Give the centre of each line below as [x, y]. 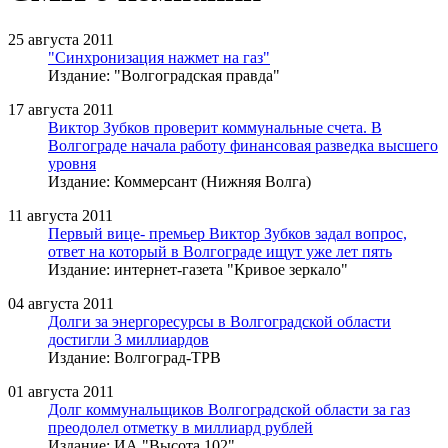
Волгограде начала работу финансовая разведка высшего [243, 145]
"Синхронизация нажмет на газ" [159, 57]
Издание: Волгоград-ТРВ [134, 357]
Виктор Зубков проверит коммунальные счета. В [215, 127]
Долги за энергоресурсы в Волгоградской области [219, 321]
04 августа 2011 [61, 303]
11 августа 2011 [60, 215]
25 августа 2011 [61, 39]
